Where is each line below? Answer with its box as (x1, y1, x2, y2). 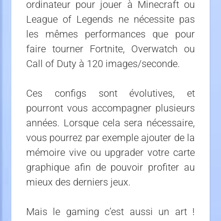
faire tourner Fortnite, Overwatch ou (26, 43, 195, 55)
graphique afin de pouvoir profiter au (26, 161, 195, 173)
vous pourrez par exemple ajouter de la (26, 132, 195, 144)
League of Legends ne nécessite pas (26, 13, 195, 25)
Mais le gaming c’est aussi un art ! (26, 206, 195, 218)
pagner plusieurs (121, 102, 195, 114)
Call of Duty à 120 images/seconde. (26, 58, 180, 70)
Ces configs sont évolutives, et (26, 87, 195, 99)
